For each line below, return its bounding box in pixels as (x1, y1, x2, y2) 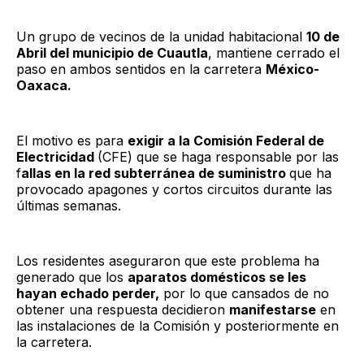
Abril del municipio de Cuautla (16, 44, 208, 61)
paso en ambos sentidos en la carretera (16, 60, 266, 77)
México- (266, 60, 319, 77)
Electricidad (16, 148, 97, 165)
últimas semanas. (16, 197, 121, 214)
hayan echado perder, (16, 284, 159, 301)
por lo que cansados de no (159, 284, 329, 301)
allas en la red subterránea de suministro (21, 164, 289, 181)
